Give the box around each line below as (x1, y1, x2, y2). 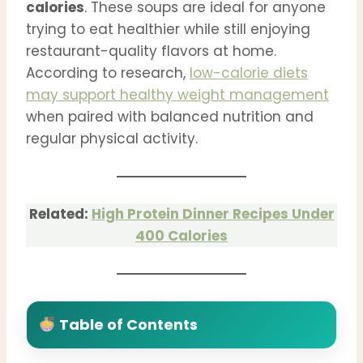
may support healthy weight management (26, 85, 329, 105)
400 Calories (135, 226, 228, 246)
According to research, (26, 63, 190, 83)
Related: (28, 204, 92, 224)
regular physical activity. (26, 129, 198, 149)
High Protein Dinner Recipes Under (91, 204, 335, 224)
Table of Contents (55, 314, 198, 335)
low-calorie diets (190, 63, 308, 83)
